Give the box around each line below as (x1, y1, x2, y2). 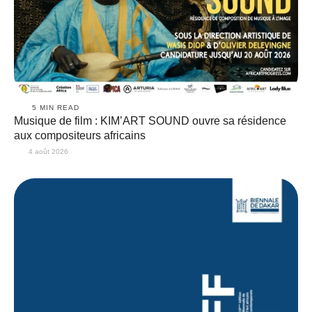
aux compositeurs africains (14, 129, 146, 141)
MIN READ (40, 104, 79, 112)
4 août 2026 (29, 148, 68, 156)
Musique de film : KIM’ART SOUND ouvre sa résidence (14, 114, 286, 127)
